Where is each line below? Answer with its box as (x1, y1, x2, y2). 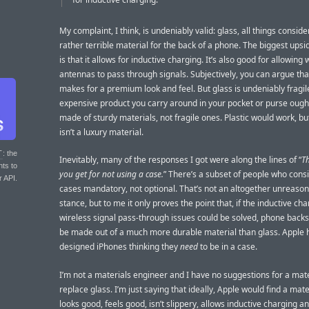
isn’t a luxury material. (59, 126, 143, 139)
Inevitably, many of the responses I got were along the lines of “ (59, 154, 301, 166)
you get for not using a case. (59, 168, 163, 181)
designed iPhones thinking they (59, 241, 180, 253)
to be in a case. (198, 241, 257, 253)
